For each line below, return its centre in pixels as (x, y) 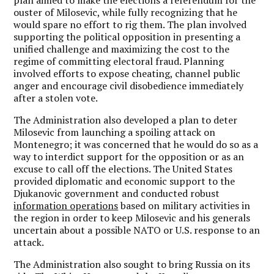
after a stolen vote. (56, 98)
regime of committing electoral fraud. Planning (119, 61)
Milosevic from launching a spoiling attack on (115, 132)
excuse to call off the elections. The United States (123, 169)
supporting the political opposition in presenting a (127, 37)
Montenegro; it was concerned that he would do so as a (136, 144)
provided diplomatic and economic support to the (124, 181)
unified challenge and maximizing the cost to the (122, 49)
